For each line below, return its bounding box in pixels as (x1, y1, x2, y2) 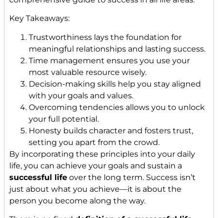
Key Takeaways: (9, 14, 70, 23)
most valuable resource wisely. (28, 67, 146, 77)
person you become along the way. (9, 196, 145, 205)
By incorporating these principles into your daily (9, 149, 195, 159)
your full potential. (28, 114, 99, 124)
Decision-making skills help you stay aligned (28, 79, 201, 89)
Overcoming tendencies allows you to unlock (28, 102, 205, 112)
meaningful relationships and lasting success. (28, 44, 205, 54)
